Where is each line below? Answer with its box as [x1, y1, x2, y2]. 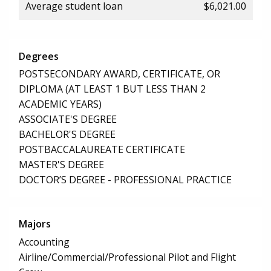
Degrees [19, 49, 59, 63]
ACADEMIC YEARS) [19, 97, 102, 111]
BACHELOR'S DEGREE [19, 128, 116, 142]
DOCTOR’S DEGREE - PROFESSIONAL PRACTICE [19, 173, 232, 187]
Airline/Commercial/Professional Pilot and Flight [19, 250, 236, 264]
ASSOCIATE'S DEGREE [19, 113, 117, 126]
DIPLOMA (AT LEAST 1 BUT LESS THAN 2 [19, 82, 206, 96]
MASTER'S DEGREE [19, 158, 104, 172]
